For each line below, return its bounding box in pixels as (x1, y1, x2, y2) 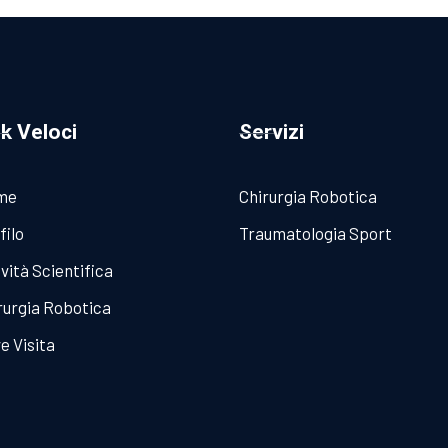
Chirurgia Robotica (239, 185, 378, 206)
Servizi (239, 119, 305, 144)
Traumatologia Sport (239, 222, 393, 243)
